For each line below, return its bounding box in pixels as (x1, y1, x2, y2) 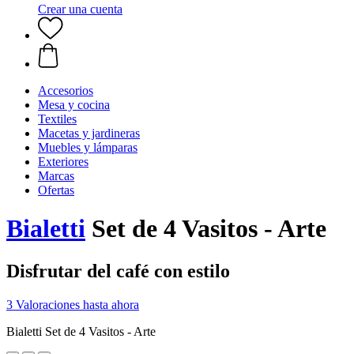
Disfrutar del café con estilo (6, 260, 230, 281)
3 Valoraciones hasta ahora (6, 297, 139, 311)
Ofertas (38, 183, 74, 197)
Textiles (38, 112, 77, 126)
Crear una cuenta (38, 2, 122, 16)
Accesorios (38, 84, 93, 97)
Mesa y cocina (38, 98, 110, 111)
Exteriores (38, 155, 88, 168)
